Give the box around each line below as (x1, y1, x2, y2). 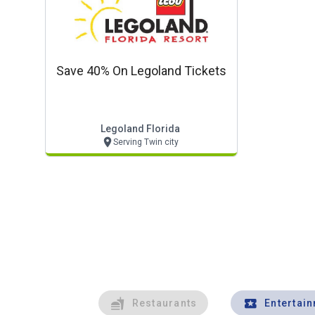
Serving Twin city (113, 137, 179, 147)
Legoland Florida (100, 123, 180, 134)
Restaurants (131, 297, 198, 309)
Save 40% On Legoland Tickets (56, 63, 226, 78)
